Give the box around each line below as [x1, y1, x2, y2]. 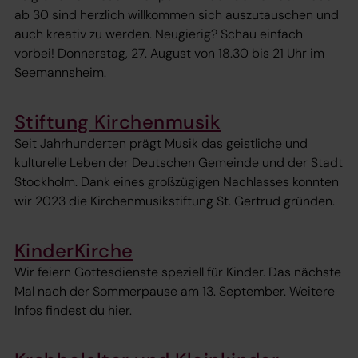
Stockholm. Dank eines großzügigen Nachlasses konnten [14, 173, 339, 190]
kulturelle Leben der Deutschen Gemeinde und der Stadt [14, 153, 343, 171]
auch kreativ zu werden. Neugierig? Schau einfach [14, 25, 303, 42]
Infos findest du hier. [14, 302, 132, 320]
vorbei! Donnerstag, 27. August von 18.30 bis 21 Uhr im [14, 44, 324, 62]
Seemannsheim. [14, 63, 106, 81]
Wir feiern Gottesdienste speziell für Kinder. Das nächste [14, 264, 341, 281]
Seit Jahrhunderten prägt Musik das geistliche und [14, 134, 308, 152]
